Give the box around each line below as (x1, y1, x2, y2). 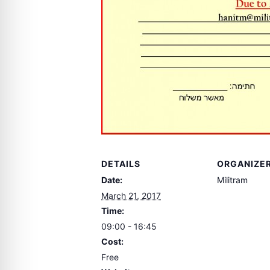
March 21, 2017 (101, 190, 161, 201)
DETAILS (101, 158, 140, 169)
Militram (217, 174, 248, 185)
